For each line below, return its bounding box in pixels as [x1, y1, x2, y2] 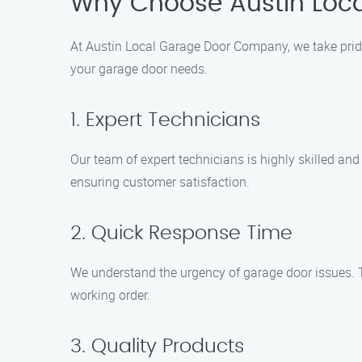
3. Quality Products [70, 337, 244, 356]
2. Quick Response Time [70, 224, 293, 243]
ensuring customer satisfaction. [70, 173, 250, 191]
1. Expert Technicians [70, 111, 260, 130]
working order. [70, 286, 150, 304]
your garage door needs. [70, 60, 208, 78]
